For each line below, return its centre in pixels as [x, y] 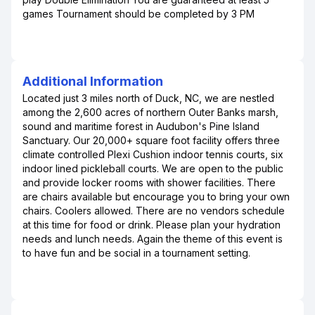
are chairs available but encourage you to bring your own [156, 197]
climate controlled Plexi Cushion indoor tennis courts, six [153, 154]
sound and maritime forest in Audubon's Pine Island [141, 126]
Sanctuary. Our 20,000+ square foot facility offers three [151, 140]
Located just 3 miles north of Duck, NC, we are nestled [148, 98]
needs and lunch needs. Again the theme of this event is [153, 239]
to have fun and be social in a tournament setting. [136, 253]
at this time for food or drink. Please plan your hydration [152, 225]
